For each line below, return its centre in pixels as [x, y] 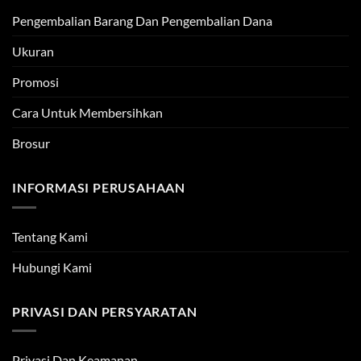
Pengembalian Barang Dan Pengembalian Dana [142, 21]
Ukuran [33, 52]
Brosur [31, 143]
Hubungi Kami [52, 267]
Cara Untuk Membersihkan [87, 113]
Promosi [35, 82]
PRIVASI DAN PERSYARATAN [105, 311]
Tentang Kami [50, 236]
